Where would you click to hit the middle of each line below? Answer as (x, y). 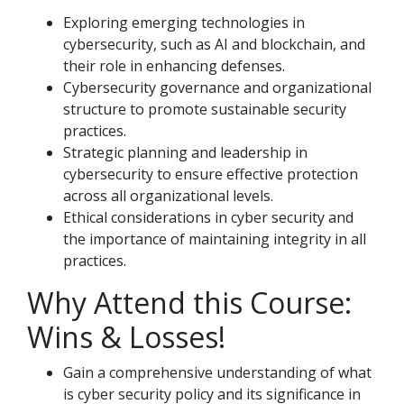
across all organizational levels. (168, 196)
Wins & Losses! (126, 337)
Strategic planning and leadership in (185, 152)
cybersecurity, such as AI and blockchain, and (214, 44)
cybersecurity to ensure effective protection (211, 174)
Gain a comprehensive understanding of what (217, 372)
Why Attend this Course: (189, 303)
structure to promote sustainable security (205, 109)
